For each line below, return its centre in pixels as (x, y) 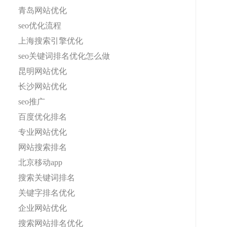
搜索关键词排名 (47, 178)
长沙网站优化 (43, 86)
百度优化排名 (43, 117)
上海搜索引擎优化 (51, 41)
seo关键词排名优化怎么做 (64, 56)
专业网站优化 (43, 132)
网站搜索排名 (43, 147)
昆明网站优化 (43, 71)
